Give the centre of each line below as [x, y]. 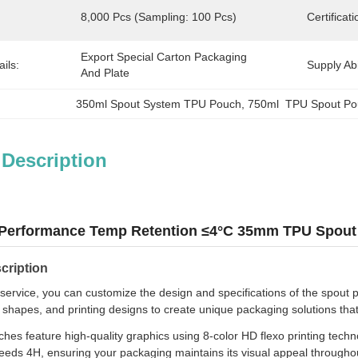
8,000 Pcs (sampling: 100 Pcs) [159, 17]
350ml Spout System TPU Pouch [159, 104]
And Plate [105, 73]
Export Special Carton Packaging [164, 57]
